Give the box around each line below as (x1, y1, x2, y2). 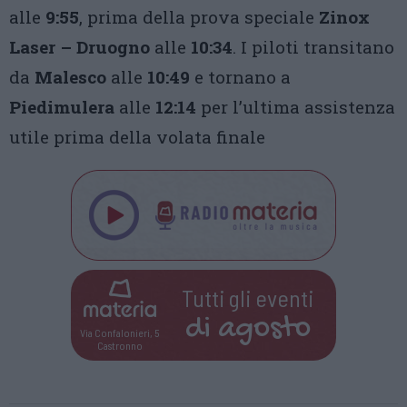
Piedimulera (9, 95, 114, 118)
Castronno (96, 338, 143, 352)
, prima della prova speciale (79, 5, 319, 28)
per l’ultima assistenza (196, 95, 395, 118)
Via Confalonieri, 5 (80, 325, 160, 339)
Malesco (35, 65, 106, 88)
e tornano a (190, 65, 291, 88)
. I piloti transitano (233, 35, 394, 58)
